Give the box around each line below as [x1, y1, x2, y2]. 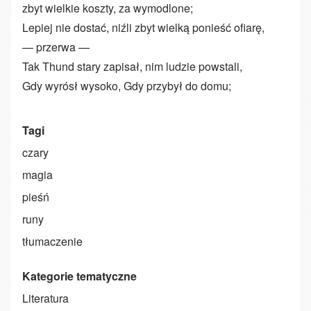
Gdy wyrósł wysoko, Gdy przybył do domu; [22, 78, 231, 94]
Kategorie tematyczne [22, 268, 137, 285]
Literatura [22, 290, 69, 307]
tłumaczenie [22, 233, 83, 250]
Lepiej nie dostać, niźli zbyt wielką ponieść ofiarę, [22, 19, 264, 36]
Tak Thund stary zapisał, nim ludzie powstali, [22, 58, 242, 75]
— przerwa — [22, 39, 90, 56]
